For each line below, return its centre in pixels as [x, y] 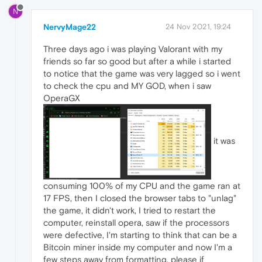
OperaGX [62, 98]
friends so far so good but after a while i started [137, 61]
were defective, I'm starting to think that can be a [140, 235]
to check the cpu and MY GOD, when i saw [127, 86]
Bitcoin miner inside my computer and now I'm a [138, 247]
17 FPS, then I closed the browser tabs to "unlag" [140, 198]
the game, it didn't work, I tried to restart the [130, 210]
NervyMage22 [70, 27]
